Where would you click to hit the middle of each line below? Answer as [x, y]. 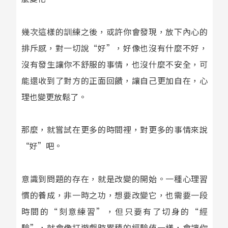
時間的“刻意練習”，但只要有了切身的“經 [114, 211]
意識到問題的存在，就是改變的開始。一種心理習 [114, 179]
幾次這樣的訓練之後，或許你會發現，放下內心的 [114, 31]
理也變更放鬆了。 [54, 96]
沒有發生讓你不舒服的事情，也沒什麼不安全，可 [114, 64]
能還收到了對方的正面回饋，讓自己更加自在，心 [114, 80]
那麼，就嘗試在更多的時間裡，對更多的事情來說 [114, 130]
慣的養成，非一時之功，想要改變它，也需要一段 [114, 195]
